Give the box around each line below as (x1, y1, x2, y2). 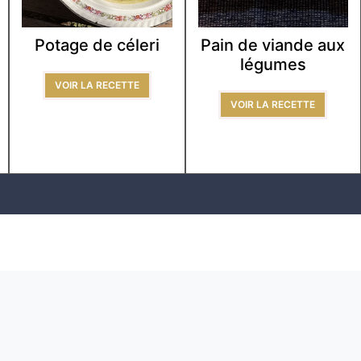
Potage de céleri (34, 35, 160, 56)
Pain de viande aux (201, 35, 346, 56)
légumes (239, 55, 306, 75)
